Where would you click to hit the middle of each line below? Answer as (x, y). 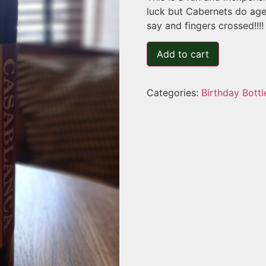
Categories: (174, 92)
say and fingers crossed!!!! (205, 26)
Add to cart (183, 54)
